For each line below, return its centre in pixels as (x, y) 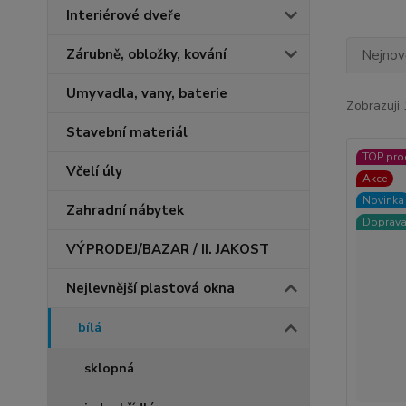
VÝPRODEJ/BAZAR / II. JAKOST (168, 249)
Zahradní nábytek (125, 210)
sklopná (109, 368)
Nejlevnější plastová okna (150, 288)
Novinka (383, 200)
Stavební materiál (127, 132)
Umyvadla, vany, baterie (147, 93)
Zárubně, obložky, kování (146, 54)
